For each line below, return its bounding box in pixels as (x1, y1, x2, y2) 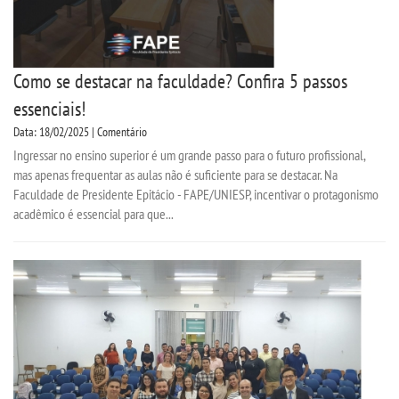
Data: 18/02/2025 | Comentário (13, 124, 147, 141)
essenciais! (13, 96, 85, 122)
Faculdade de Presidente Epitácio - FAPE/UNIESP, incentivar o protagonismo (13, 185, 379, 204)
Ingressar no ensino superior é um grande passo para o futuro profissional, (13, 146, 365, 165)
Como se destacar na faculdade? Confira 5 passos (13, 69, 347, 94)
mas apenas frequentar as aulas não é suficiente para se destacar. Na (13, 166, 338, 184)
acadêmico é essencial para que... (13, 205, 174, 224)
